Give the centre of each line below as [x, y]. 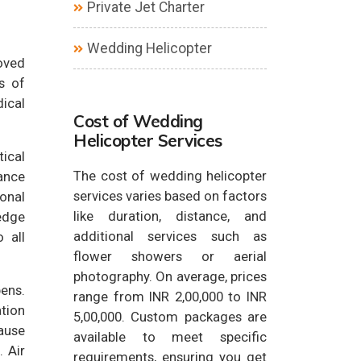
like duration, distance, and [170, 216]
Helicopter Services [148, 140]
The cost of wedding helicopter [170, 176]
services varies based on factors [170, 196]
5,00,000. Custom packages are [170, 317]
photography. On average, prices [170, 276]
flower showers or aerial [170, 256]
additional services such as [170, 236]
